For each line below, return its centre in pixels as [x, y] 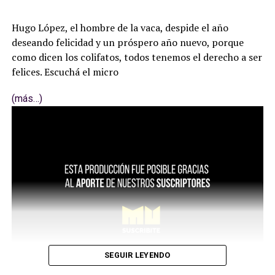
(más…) [27, 99]
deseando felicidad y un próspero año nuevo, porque [127, 43]
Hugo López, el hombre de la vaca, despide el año [120, 28]
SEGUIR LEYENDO [137, 255]
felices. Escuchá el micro [65, 72]
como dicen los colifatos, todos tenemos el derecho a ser [137, 57]
